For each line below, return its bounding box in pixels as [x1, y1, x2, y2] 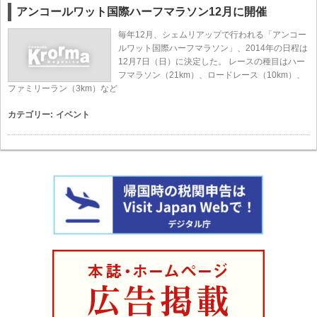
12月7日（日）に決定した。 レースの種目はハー [118, 57, 305, 67]
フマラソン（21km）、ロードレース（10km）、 [118, 70, 305, 80]
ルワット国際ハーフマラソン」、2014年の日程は [118, 43, 308, 53]
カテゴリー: [8, 110, 53, 120]
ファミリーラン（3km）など [8, 83, 117, 93]
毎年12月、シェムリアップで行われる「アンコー [118, 30, 306, 40]
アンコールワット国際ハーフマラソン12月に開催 [16, 6, 267, 18]
